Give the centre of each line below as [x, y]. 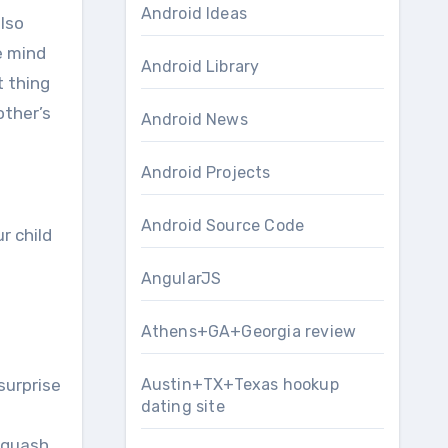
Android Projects [205, 172]
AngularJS [181, 278]
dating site [182, 406]
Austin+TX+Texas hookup [239, 384]
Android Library [200, 66]
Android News [194, 119]
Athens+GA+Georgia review [248, 331]
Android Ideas [194, 13]
